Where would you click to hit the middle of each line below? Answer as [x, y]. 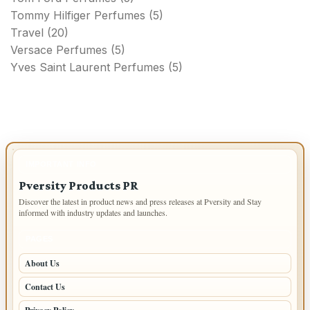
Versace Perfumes [59, 49]
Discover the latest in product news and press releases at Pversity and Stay [140, 201]
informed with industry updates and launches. [93, 212]
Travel [27, 32]
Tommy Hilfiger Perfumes [78, 15]
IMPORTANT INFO [61, 164]
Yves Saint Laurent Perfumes [88, 67]
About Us [42, 263]
